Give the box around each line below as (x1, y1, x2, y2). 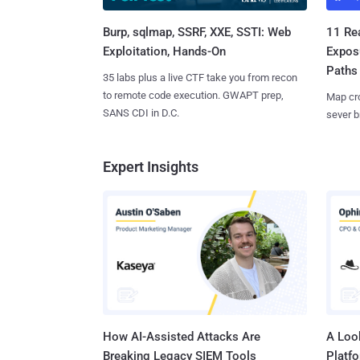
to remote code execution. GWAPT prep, (103, 89, 284, 102)
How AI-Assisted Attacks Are (103, 329, 260, 344)
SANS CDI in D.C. (103, 107, 179, 120)
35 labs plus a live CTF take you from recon (103, 72, 297, 84)
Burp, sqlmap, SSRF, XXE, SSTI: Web (103, 25, 291, 40)
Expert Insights (103, 158, 198, 176)
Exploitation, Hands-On (103, 44, 226, 59)
